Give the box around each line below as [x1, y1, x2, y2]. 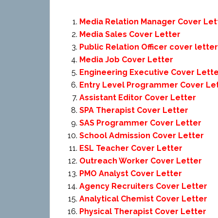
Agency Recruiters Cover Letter [79, 182, 207, 191]
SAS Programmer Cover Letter [79, 118, 201, 127]
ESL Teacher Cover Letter [79, 144, 182, 153]
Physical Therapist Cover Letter [79, 207, 206, 216]
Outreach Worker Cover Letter [79, 156, 202, 165]
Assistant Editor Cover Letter [79, 93, 196, 102]
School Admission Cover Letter [79, 131, 204, 140]
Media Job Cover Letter [79, 55, 173, 64]
